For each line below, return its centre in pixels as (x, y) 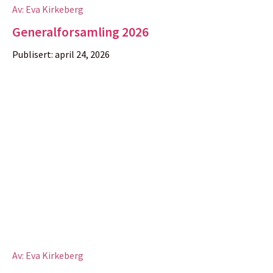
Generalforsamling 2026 (80, 32)
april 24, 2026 (82, 54)
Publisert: (33, 54)
